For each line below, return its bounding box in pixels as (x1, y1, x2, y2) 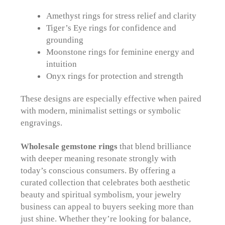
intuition (46, 59, 77, 69)
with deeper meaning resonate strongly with (21, 153, 177, 163)
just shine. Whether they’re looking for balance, (21, 213, 191, 223)
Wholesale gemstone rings (21, 141, 118, 151)
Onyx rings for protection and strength (46, 71, 183, 81)
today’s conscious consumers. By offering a (21, 165, 176, 175)
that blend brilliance (118, 141, 192, 151)
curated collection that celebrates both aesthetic (21, 177, 191, 187)
